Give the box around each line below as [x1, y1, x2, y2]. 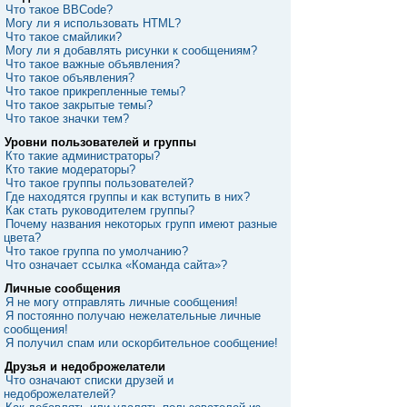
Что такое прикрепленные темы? [5, 84, 185, 98]
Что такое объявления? [5, 71, 134, 84]
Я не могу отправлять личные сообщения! [5, 295, 238, 309]
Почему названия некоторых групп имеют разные [5, 217, 277, 231]
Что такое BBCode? [5, 3, 113, 16]
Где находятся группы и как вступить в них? [5, 190, 250, 203]
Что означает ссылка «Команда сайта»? [5, 258, 227, 272]
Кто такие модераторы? [5, 163, 135, 176]
